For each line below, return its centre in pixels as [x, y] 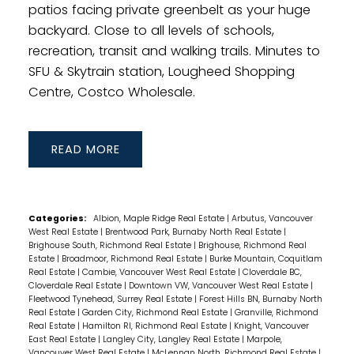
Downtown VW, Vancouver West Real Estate [219, 286]
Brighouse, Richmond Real [252, 246]
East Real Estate [63, 340]
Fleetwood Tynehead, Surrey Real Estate [111, 299]
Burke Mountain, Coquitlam [265, 259]
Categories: [57, 219]
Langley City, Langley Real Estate [172, 340]
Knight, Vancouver [271, 326]
